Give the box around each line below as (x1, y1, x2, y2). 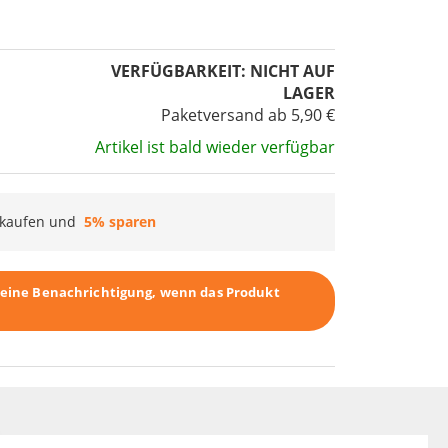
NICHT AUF (249, 60, 335, 83)
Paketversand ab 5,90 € (160, 104, 335, 127)
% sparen (92, 212, 157, 232)
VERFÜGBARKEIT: (110, 60, 246, 83)
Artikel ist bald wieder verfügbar (94, 136, 335, 159)
